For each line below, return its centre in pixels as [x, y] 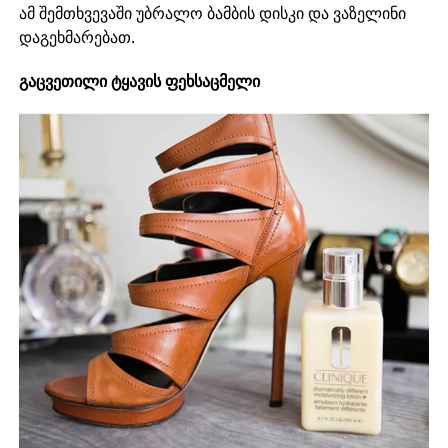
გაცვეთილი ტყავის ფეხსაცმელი [139, 81]
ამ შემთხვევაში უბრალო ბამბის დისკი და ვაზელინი [212, 13]
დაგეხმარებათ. [76, 37]
